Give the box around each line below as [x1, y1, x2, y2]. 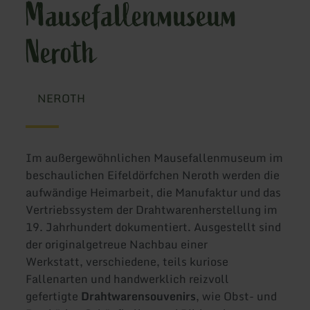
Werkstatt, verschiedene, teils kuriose [26, 253, 229, 271]
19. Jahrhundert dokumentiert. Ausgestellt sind [26, 218, 282, 237]
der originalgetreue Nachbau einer [26, 235, 208, 254]
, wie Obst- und [196, 287, 277, 306]
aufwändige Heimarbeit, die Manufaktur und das [26, 183, 282, 202]
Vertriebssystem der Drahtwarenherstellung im [26, 201, 278, 219]
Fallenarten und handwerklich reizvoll [26, 270, 230, 289]
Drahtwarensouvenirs [81, 287, 197, 306]
